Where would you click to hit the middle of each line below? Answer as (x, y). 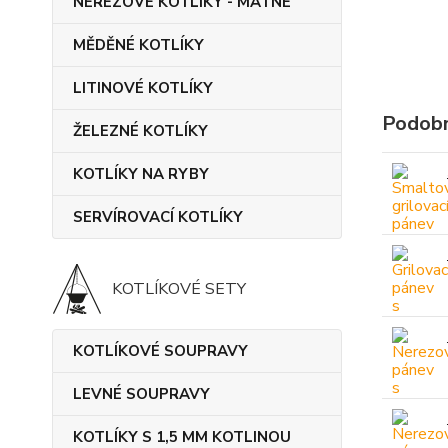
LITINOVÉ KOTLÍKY (143, 88)
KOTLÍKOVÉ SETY (179, 289)
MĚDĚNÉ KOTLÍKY (138, 45)
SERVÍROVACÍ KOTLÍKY (158, 217)
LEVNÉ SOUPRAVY (141, 394)
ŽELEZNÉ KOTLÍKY (140, 131)
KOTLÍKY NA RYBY (141, 174)
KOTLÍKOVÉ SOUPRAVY (160, 351)
